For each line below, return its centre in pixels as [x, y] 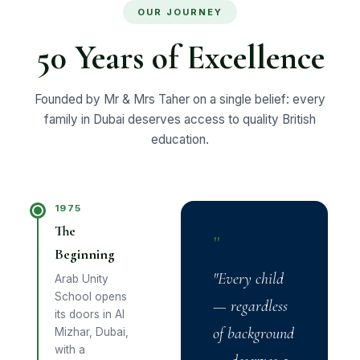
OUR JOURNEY [180, 12]
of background [254, 333]
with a [70, 350]
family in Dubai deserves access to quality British [180, 119]
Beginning [85, 254]
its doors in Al [90, 314]
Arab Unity [82, 279]
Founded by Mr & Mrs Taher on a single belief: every [180, 99]
